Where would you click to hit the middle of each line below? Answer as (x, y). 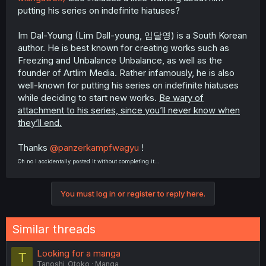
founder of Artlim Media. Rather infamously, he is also (126, 73)
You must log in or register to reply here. (133, 194)
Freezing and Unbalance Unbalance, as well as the (120, 60)
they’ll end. (40, 123)
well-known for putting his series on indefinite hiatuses (128, 85)
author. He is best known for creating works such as (123, 48)
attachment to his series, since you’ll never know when (129, 110)
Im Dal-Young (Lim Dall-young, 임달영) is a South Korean (132, 35)
